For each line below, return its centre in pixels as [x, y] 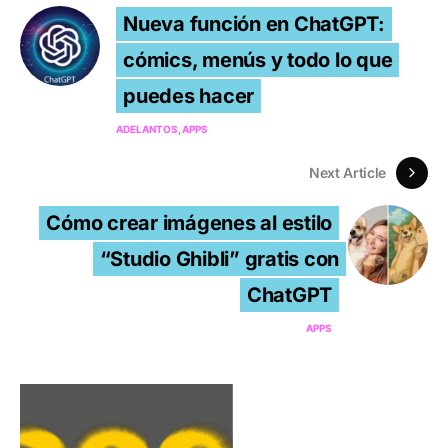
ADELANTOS [147, 128]
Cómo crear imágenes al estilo [189, 222]
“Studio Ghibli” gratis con [219, 258]
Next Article [347, 173]
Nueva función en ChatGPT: [254, 23]
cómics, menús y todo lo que [258, 59]
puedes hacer [188, 95]
